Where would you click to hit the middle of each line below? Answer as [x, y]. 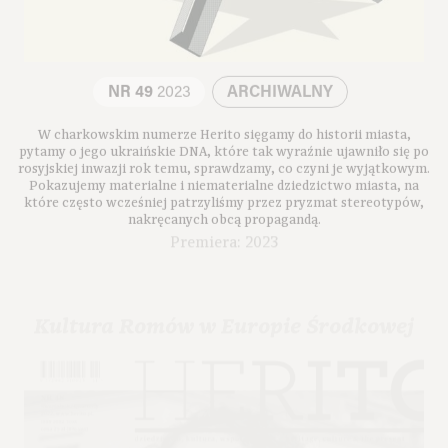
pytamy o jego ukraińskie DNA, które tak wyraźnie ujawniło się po [224, 140]
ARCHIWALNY [279, 80]
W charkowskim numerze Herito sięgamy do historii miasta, [224, 123]
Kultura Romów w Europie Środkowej [224, 307]
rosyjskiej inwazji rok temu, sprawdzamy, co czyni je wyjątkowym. [224, 157]
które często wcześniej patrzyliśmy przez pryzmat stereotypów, [224, 191]
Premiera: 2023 [224, 226]
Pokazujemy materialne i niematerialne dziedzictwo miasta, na [224, 174]
